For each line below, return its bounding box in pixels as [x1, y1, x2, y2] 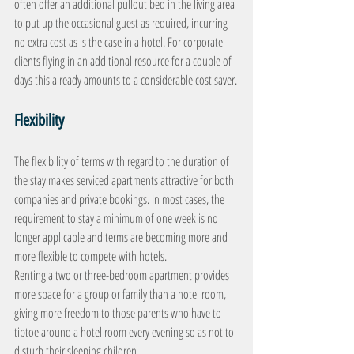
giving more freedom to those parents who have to [14, 304, 224, 322]
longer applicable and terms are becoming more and [14, 228, 230, 246]
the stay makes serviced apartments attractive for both [14, 171, 236, 189]
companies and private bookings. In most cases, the [14, 190, 227, 208]
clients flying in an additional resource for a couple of [14, 52, 234, 70]
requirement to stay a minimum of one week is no [14, 209, 220, 227]
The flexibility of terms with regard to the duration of [14, 153, 232, 170]
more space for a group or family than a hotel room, [14, 285, 228, 303]
